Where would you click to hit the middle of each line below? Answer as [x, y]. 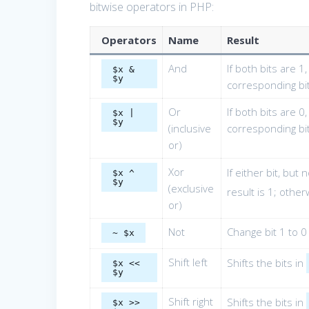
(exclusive [191, 189]
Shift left [188, 262]
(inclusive [189, 129]
